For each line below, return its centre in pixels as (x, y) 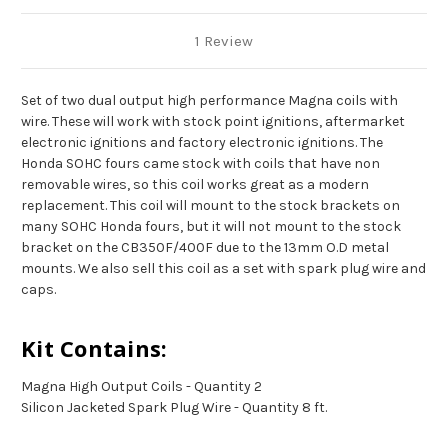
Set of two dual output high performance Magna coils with (209, 101)
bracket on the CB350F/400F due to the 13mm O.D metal (205, 248)
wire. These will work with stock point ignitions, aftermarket (213, 122)
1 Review (224, 41)
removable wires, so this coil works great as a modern (195, 185)
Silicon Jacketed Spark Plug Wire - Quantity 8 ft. (174, 408)
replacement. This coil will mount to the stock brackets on (210, 206)
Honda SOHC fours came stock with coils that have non (200, 164)
